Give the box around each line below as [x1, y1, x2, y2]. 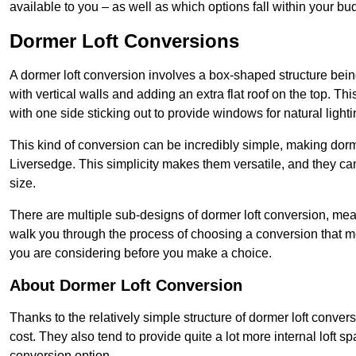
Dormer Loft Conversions [10, 30, 239, 52]
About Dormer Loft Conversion [10, 277, 242, 295]
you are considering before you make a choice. [10, 246, 272, 261]
